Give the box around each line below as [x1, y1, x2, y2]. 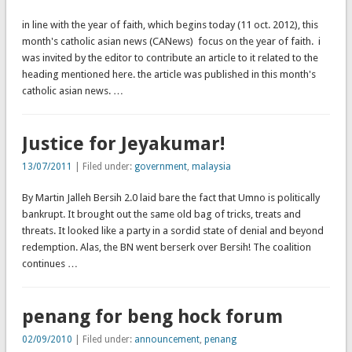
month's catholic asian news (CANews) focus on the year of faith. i [21, 35, 321, 48]
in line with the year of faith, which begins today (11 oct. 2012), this [21, 19, 318, 31]
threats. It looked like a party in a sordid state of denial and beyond [21, 225, 324, 237]
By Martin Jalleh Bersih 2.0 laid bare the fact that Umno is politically [21, 192, 320, 204]
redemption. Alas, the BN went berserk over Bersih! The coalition [21, 241, 311, 254]
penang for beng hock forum [21, 306, 283, 328]
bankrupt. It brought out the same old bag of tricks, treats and [21, 208, 301, 221]
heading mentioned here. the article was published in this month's [21, 68, 316, 81]
